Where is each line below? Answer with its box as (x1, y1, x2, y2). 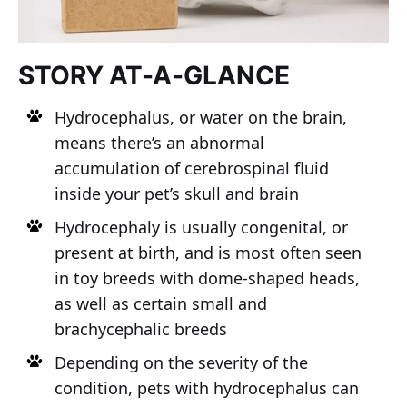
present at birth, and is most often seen (54, 241, 362, 263)
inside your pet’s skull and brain (54, 182, 299, 204)
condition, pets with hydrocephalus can (54, 376, 359, 399)
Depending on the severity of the (54, 351, 308, 373)
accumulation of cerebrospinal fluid (54, 156, 329, 179)
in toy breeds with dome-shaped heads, (54, 266, 360, 289)
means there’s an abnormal (54, 131, 264, 154)
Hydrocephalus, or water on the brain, (54, 105, 347, 128)
